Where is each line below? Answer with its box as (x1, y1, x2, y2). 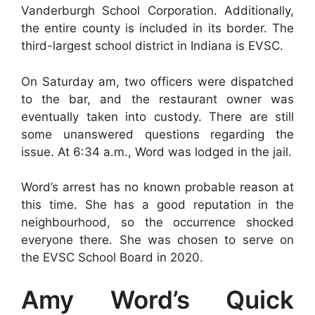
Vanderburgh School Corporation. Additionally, (21, 4, 294, 18)
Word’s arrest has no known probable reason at (21, 180, 294, 194)
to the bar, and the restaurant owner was (21, 91, 294, 106)
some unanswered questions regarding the (21, 127, 294, 141)
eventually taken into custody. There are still (21, 109, 294, 124)
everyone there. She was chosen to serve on (21, 233, 294, 247)
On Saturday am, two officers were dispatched (21, 74, 294, 89)
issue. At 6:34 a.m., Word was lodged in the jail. (21, 144, 292, 159)
